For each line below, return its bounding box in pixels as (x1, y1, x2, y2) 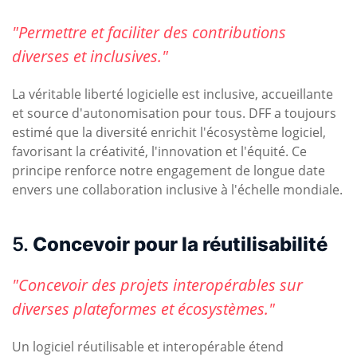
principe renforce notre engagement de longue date (12, 162, 325, 180)
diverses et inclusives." (12, 45, 168, 68)
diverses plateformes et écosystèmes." (12, 298, 275, 320)
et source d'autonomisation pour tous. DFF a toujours (12, 104, 336, 123)
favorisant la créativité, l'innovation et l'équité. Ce (12, 143, 307, 161)
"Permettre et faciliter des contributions (12, 22, 286, 44)
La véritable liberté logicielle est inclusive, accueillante (12, 85, 333, 104)
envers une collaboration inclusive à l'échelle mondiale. (12, 181, 343, 199)
